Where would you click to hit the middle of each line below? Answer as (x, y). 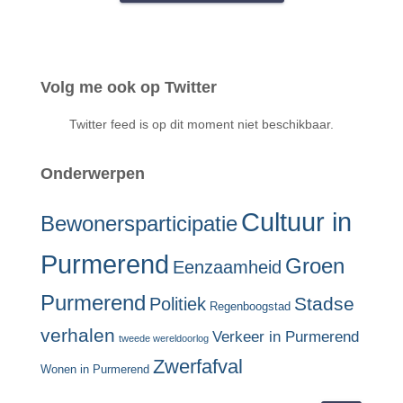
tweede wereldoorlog (164, 338)
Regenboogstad (250, 306)
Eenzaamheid (227, 267)
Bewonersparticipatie (139, 224)
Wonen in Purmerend (95, 369)
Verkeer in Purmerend (286, 337)
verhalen (78, 336)
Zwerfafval (198, 367)
